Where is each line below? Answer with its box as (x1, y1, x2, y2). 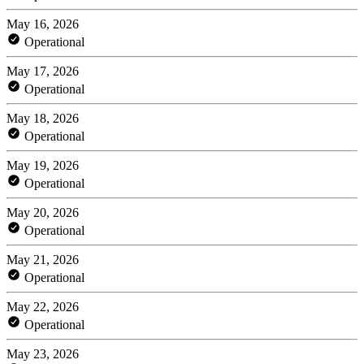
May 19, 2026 (6, 158, 79, 172)
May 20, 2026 (6, 205, 79, 219)
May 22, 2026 (6, 299, 79, 314)
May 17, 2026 (6, 63, 79, 78)
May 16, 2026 (6, 16, 79, 31)
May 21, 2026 (6, 252, 79, 266)
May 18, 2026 (6, 110, 79, 125)
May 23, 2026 (6, 346, 79, 361)
